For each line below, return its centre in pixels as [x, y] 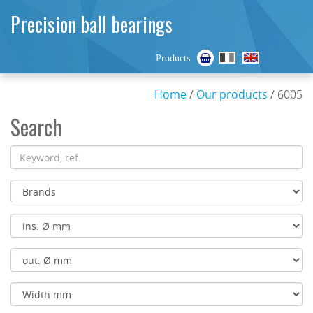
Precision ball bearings [92, 24]
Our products [232, 94]
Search [36, 127]
